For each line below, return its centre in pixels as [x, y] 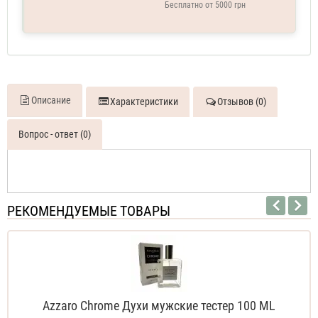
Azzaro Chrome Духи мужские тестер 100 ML [159, 306]
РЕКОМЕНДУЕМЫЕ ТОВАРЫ [89, 211]
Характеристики [144, 102]
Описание [51, 100]
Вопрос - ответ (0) [55, 135]
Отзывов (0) [242, 102]
